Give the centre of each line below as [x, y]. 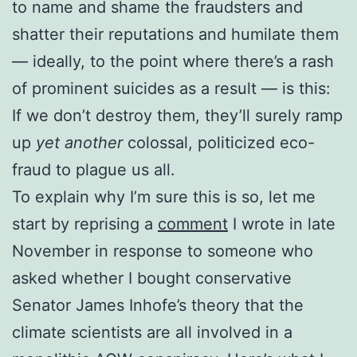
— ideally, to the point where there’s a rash [173, 61]
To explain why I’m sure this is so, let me [164, 196]
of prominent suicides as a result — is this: [171, 88]
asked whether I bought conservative [152, 278]
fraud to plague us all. [94, 169]
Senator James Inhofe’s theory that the [158, 305]
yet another [79, 142]
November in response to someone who [163, 251]
